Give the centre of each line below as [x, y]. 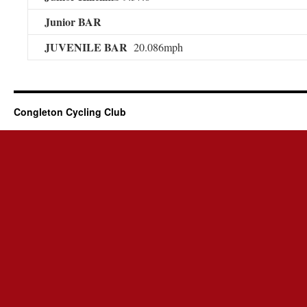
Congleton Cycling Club [70, 112]
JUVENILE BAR [87, 47]
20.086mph [157, 47]
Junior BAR [73, 22]
